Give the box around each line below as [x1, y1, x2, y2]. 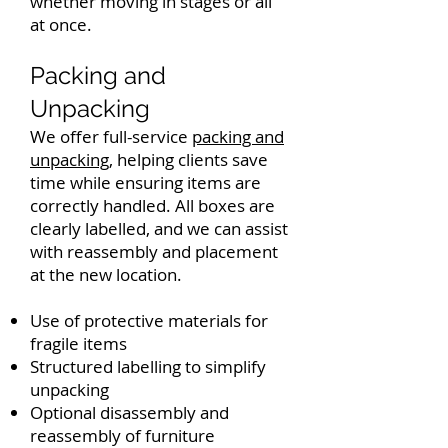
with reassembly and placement [30, 240, 278, 263]
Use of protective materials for [30, 309, 268, 332]
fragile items [30, 332, 127, 355]
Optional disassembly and [30, 401, 229, 424]
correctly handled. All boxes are [30, 194, 275, 217]
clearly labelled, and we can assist [30, 217, 288, 240]
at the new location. [30, 263, 182, 286]
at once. [30, 13, 92, 36]
